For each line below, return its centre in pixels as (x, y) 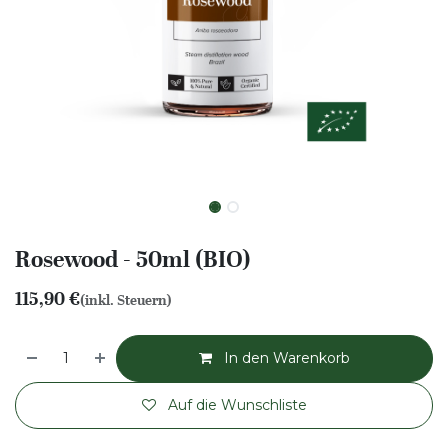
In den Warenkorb (285, 358)
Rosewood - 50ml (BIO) (133, 259)
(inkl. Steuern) (126, 300)
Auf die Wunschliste (237, 405)
